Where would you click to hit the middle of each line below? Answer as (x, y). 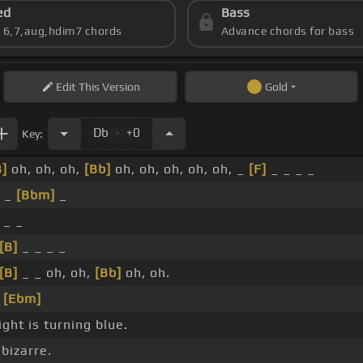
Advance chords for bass (288, 31)
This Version (108, 87)
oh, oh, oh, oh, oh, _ (180, 169)
